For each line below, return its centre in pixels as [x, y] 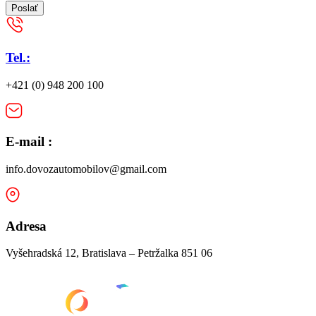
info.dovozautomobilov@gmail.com [86, 169]
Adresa [26, 226]
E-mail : [29, 142]
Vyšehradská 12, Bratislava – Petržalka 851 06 [109, 253]
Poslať [25, 8]
